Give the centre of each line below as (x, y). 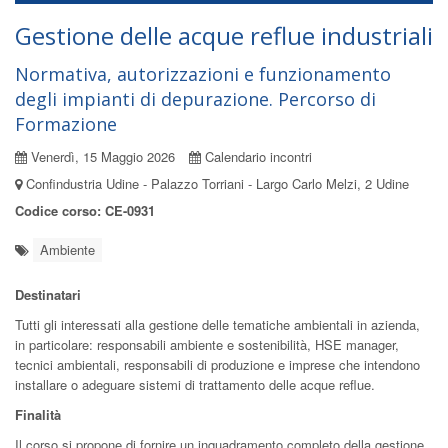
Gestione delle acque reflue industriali (224, 35)
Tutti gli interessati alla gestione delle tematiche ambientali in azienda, (217, 324)
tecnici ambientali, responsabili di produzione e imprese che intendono (217, 364)
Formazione (66, 124)
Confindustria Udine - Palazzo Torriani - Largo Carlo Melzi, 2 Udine (215, 183)
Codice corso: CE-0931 (85, 210)
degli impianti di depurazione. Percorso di (195, 99)
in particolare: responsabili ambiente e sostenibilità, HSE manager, (207, 344)
